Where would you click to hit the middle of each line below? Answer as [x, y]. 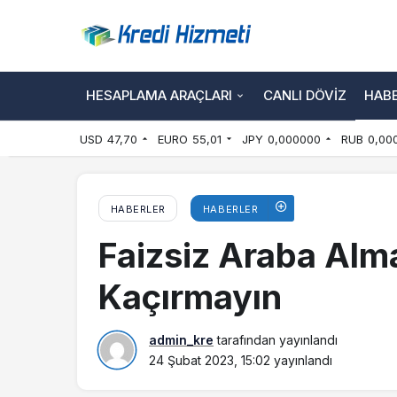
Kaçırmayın [190, 297]
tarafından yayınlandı [276, 340]
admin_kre [181, 340]
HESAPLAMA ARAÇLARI [159, 95]
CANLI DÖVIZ [305, 95]
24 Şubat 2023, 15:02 [210, 360]
